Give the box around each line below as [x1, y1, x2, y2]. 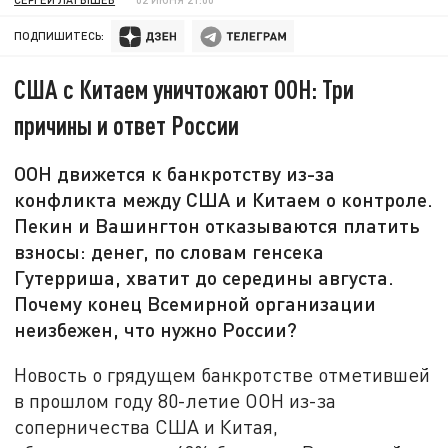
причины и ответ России [14, 109, 240, 141]
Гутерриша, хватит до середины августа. [14, 265, 395, 290]
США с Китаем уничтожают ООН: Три [14, 73, 355, 105]
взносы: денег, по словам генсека [14, 239, 325, 264]
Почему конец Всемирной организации [14, 291, 377, 316]
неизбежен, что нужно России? [14, 317, 298, 342]
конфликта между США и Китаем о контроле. [14, 187, 434, 212]
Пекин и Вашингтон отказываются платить [14, 213, 421, 238]
